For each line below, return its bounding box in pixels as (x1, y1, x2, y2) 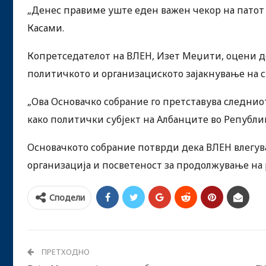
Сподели (49, 191, 85, 203)
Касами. (27, 21, 64, 34)
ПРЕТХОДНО (40, 246, 90, 257)
